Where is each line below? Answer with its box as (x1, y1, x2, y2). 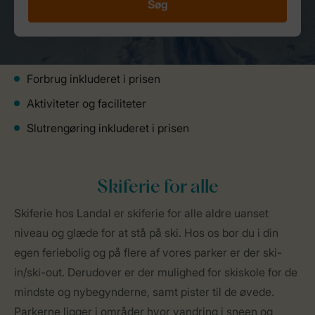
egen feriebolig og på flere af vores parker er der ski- (14, 245, 282, 259)
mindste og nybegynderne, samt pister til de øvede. (14, 285, 274, 299)
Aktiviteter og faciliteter (27, 96, 146, 110)
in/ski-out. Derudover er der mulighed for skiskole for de (14, 265, 297, 279)
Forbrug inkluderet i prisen (27, 72, 160, 86)
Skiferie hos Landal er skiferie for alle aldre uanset (14, 206, 269, 220)
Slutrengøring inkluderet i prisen (27, 121, 189, 135)
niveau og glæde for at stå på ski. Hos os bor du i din (14, 226, 278, 240)
